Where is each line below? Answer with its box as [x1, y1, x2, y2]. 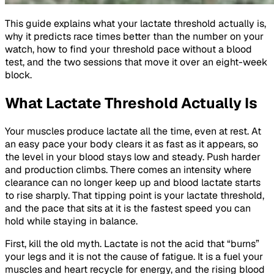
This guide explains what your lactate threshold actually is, [5, 17, 266, 31]
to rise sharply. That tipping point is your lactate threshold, [5, 188, 264, 202]
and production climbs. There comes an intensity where [5, 163, 251, 176]
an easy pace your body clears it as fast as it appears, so [5, 137, 258, 150]
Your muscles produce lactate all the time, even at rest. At [5, 124, 261, 138]
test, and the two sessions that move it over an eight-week [5, 56, 267, 69]
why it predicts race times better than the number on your [5, 30, 264, 43]
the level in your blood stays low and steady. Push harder [5, 150, 261, 163]
